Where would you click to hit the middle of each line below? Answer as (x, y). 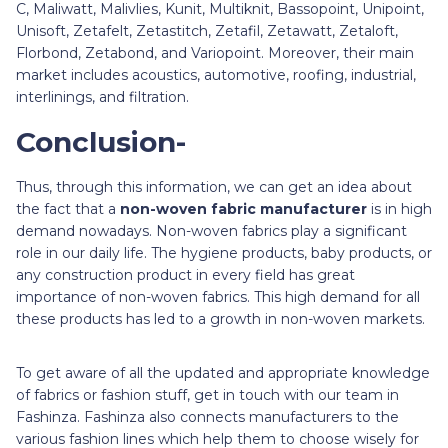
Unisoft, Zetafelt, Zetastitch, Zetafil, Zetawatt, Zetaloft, (207, 31)
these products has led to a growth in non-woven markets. (222, 319)
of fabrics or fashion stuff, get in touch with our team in (207, 395)
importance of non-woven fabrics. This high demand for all (218, 297)
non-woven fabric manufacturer (243, 209)
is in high (399, 209)
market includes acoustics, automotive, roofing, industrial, (216, 75)
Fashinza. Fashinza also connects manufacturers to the (207, 417)
